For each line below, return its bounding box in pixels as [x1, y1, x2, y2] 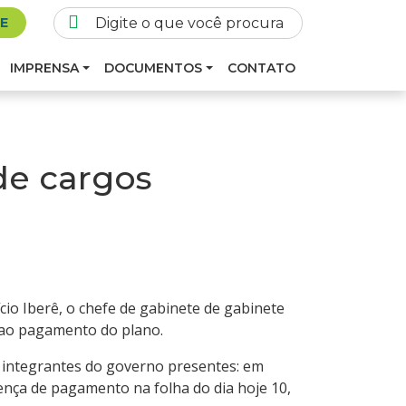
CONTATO [227, 60, 295, 76]
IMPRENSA [10, 60, 80, 76]
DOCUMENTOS [104, 60, 203, 76]
